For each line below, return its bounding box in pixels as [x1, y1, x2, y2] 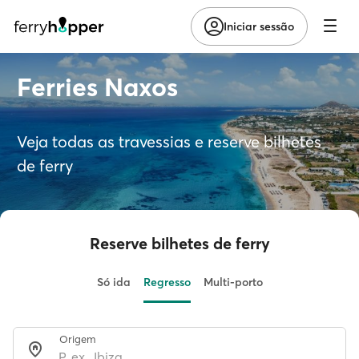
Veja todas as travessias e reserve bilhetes [17, 131, 321, 151]
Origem [59, 333, 96, 345]
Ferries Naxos [17, 71, 178, 103]
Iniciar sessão [224, 18, 294, 34]
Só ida [96, 275, 131, 289]
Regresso [143, 275, 191, 289]
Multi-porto [203, 275, 263, 289]
